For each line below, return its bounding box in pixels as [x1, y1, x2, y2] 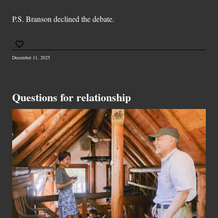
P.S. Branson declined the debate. [12, 14, 114, 24]
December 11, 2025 [12, 54, 50, 61]
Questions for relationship [12, 89, 131, 105]
